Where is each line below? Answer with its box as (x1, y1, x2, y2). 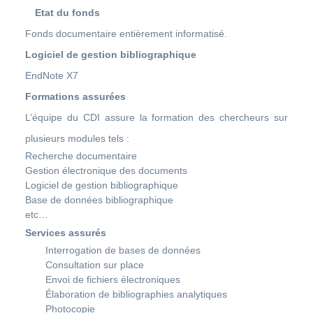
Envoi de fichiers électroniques (45, 273, 180, 285)
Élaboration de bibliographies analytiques (45, 288, 227, 300)
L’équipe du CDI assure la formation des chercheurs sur (25, 111, 288, 123)
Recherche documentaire (25, 150, 137, 161)
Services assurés (25, 226, 106, 238)
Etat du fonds (35, 6, 101, 18)
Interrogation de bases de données (45, 244, 201, 256)
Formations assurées (25, 90, 126, 102)
